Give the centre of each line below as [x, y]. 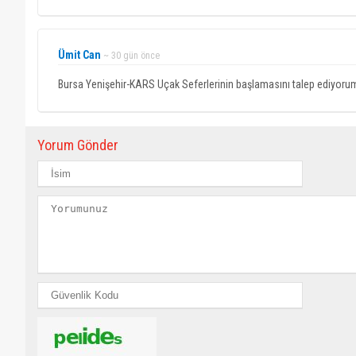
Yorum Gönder [78, 145]
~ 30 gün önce [132, 56]
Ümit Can [81, 55]
